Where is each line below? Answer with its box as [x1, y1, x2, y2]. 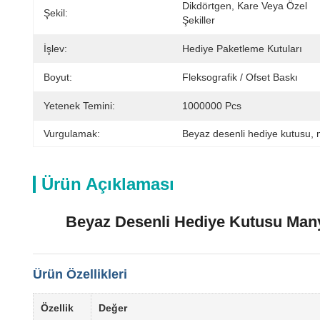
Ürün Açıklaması [41, 174, 174, 194]
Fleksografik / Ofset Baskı [182, 71, 298, 83]
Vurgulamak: [44, 128, 100, 139]
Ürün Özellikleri [33, 267, 127, 281]
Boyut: [44, 71, 72, 83]
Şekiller [182, 14, 215, 26]
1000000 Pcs [182, 100, 241, 111]
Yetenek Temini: [44, 100, 115, 111]
